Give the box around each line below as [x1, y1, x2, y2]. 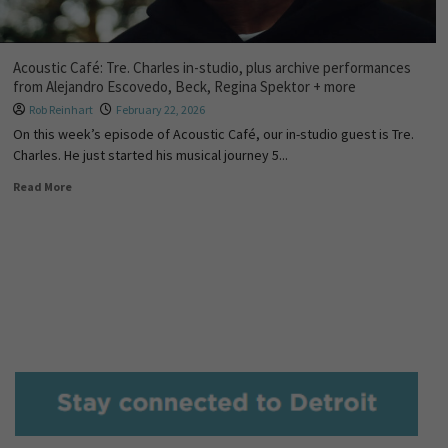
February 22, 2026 [115, 102, 205, 117]
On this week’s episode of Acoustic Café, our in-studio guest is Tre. [12, 125, 414, 143]
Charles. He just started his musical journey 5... [12, 146, 288, 164]
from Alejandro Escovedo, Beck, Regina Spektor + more [12, 77, 356, 96]
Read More [12, 179, 72, 194]
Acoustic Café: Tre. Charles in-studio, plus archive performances [12, 58, 411, 77]
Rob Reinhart [28, 102, 93, 117]
